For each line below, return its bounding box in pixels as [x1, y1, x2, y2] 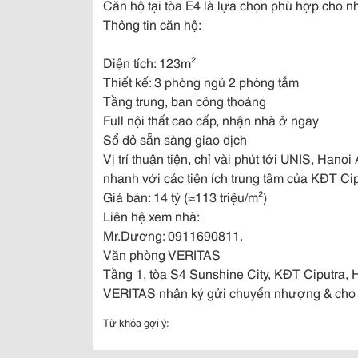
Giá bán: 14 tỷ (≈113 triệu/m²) [103, 187, 267, 205]
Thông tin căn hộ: [103, 14, 201, 33]
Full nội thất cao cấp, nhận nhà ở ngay [103, 110, 319, 129]
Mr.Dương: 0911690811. [103, 225, 243, 244]
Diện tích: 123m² [103, 53, 196, 71]
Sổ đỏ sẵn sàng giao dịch [103, 129, 247, 148]
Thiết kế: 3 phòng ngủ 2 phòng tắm [103, 72, 299, 90]
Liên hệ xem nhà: [103, 206, 200, 225]
